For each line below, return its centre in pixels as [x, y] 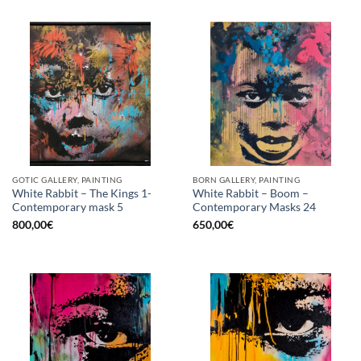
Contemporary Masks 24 [254, 207]
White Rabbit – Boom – [251, 193]
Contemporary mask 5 [68, 207]
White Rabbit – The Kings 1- [82, 193]
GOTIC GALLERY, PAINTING [67, 180]
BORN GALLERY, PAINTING [247, 180]
